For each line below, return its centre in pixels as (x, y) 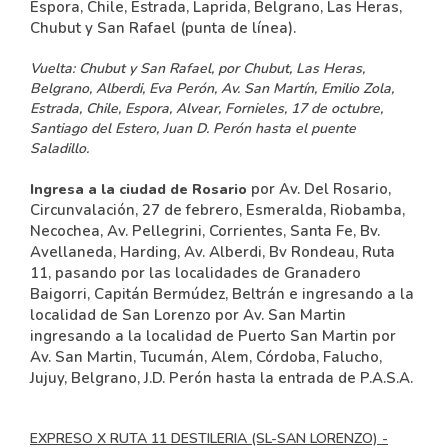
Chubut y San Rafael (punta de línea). (163, 28)
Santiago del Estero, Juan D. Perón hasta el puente (193, 128)
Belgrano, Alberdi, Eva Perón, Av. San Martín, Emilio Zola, (212, 88)
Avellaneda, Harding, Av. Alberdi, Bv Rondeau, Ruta (212, 252)
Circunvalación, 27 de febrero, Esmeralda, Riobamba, (217, 210)
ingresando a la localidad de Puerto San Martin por (213, 336)
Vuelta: (52, 68)
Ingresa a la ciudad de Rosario (138, 189)
